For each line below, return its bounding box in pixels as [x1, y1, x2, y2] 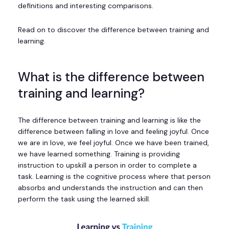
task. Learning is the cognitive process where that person [18, 172, 211, 181]
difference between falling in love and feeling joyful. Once [18, 127, 209, 136]
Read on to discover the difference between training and [18, 25, 209, 34]
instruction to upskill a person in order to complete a [18, 161, 197, 170]
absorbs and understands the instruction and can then [18, 183, 203, 193]
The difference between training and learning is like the [18, 116, 201, 125]
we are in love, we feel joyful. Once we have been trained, [18, 138, 209, 148]
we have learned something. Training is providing [18, 149, 180, 159]
